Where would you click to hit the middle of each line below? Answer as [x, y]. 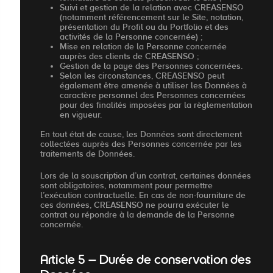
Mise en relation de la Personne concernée [143, 46]
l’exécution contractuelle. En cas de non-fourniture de [143, 195]
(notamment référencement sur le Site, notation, [151, 17]
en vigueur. [81, 114]
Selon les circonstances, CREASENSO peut [142, 75]
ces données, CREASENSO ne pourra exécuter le [135, 204]
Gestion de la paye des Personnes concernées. [151, 66]
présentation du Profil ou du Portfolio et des [144, 27]
